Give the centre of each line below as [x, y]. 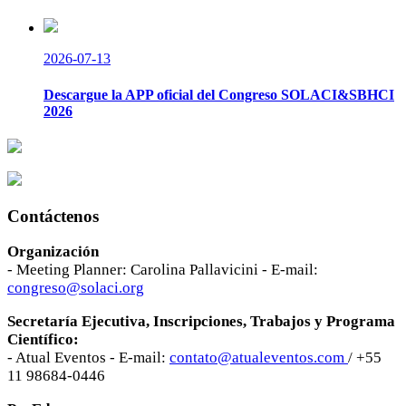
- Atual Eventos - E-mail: [88, 358]
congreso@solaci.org [76, 288]
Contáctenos [53, 216]
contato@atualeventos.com [257, 358]
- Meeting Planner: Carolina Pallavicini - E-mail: [163, 270]
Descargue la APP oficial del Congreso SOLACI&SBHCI [219, 94]
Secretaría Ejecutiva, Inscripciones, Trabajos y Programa [201, 322]
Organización [53, 252]
